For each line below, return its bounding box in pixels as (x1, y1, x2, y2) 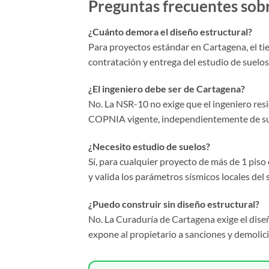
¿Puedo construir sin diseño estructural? (88, 198, 259, 210)
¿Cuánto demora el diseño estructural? (88, 25, 252, 37)
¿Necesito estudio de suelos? (88, 141, 210, 153)
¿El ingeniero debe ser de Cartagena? (88, 83, 245, 95)
